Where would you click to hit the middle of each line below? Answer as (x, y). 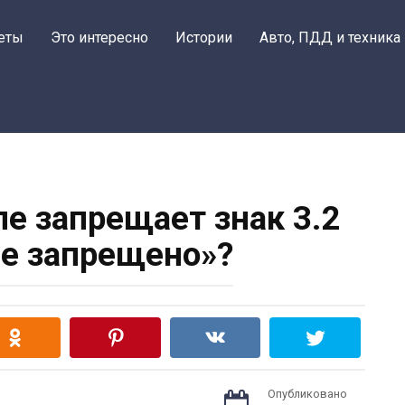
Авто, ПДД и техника (330, 38)
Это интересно (99, 38)
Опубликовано (307, 394)
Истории (204, 38)
